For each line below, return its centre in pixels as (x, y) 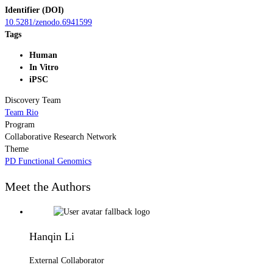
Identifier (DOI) (34, 10)
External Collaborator (67, 260)
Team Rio (22, 112)
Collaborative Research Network (61, 136)
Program (20, 124)
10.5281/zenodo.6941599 (48, 22)
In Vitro (44, 67)
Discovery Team (33, 100)
